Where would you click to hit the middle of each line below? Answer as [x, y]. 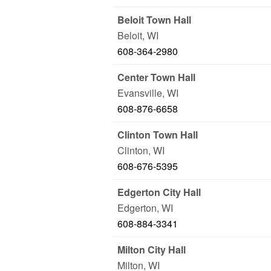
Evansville [140, 93]
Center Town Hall [156, 77]
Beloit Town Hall [154, 20]
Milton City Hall [152, 250]
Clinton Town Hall [158, 135]
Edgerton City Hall [159, 192]
